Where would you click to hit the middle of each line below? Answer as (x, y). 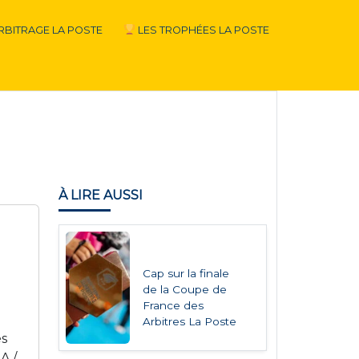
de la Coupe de (185, 289)
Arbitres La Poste (190, 321)
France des (173, 305)
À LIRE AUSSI (100, 195)
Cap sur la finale (186, 273)
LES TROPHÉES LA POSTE (202, 30)
